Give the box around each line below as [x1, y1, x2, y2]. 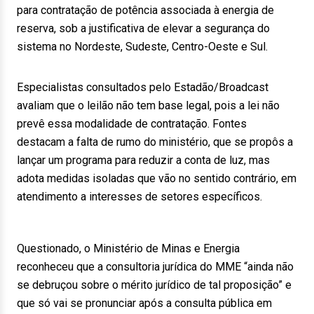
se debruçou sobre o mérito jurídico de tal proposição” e [17, 278, 292, 292]
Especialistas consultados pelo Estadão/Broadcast [17, 81, 268, 94]
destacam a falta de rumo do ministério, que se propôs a [17, 135, 293, 149]
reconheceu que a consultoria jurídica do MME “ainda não [17, 260, 294, 273]
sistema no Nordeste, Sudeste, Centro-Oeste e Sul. [17, 40, 268, 53]
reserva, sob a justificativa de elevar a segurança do [17, 22, 270, 35]
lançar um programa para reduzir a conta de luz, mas [17, 153, 270, 167]
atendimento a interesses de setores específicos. [17, 190, 262, 203]
